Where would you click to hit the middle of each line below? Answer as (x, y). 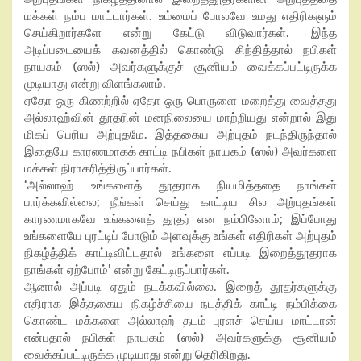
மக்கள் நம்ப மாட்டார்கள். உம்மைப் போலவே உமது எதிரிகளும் (180, 16)
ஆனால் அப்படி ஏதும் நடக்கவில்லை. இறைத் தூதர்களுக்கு (180, 287)
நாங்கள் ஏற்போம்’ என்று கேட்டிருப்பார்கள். (127, 270)
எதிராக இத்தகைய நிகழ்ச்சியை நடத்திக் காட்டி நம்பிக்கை (180, 304)
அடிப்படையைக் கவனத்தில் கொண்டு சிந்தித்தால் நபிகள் (180, 50)
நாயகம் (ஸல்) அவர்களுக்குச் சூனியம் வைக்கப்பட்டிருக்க (180, 67)
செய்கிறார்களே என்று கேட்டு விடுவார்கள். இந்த (180, 33)
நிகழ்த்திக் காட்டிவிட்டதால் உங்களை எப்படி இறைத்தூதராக (180, 253)
